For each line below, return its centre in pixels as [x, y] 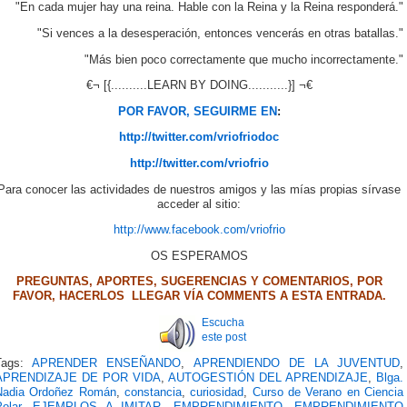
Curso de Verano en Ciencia [328, 392]
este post [224, 337]
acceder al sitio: [199, 204]
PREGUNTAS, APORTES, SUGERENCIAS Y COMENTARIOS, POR [199, 282]
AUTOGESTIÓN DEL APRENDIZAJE [268, 377]
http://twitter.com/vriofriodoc [199, 138]
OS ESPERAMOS [199, 256]
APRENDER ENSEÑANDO [107, 363]
